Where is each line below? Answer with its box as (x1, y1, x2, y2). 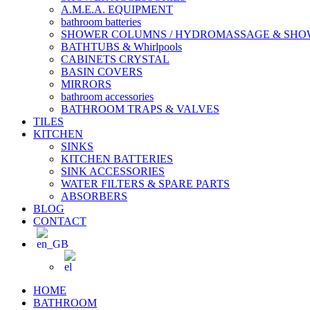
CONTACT (33, 215, 86, 228)
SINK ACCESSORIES (61, 165, 165, 178)
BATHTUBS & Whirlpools (61, 41, 182, 53)
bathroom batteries (61, 16, 141, 28)
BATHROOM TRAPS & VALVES (61, 103, 219, 116)
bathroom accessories (61, 91, 154, 103)
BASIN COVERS (61, 66, 143, 78)
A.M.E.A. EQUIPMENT (61, 3, 173, 16)
